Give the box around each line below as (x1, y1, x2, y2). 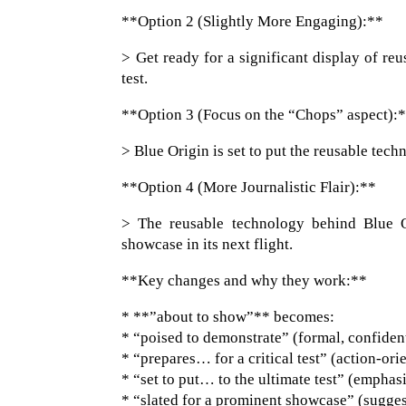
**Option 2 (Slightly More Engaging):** (121, 13, 384, 31)
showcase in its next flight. (121, 236, 294, 254)
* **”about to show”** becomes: (121, 308, 335, 326)
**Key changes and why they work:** (121, 272, 368, 290)
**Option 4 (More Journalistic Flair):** (121, 179, 377, 197)
